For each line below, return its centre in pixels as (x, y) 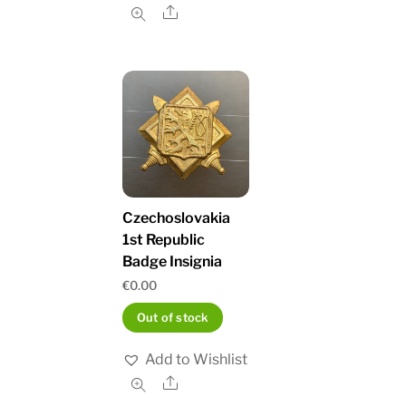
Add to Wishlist (197, 359)
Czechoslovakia (177, 217)
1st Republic (164, 239)
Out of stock (173, 317)
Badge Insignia (173, 261)
